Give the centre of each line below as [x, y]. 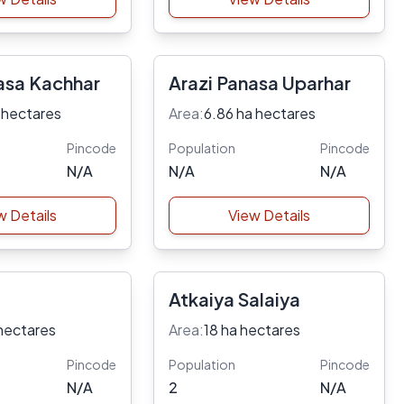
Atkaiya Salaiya [234, 299]
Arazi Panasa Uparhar [259, 83]
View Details [269, 215]
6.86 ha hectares [259, 113]
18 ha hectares [252, 330]
